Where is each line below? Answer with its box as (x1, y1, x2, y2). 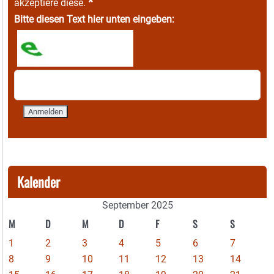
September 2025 (102, 199, 173, 212)
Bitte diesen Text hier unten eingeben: (14, 13, 174, 26)
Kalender (17, 172, 60, 192)
